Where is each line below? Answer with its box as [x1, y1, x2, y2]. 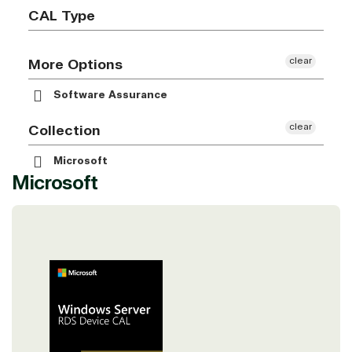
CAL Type [28, 7, 95, 25]
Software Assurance [50, 89, 167, 102]
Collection [28, 122, 101, 140]
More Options [28, 56, 123, 74]
